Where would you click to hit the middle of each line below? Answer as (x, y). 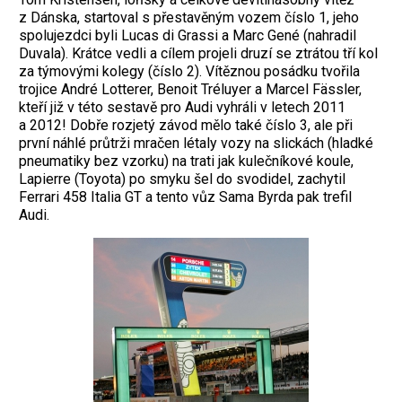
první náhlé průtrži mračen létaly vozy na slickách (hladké (196, 143)
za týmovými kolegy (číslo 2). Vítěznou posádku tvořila (189, 71)
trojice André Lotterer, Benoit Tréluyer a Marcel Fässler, (190, 89)
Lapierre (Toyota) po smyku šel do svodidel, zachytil (182, 179)
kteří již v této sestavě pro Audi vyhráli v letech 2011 (182, 107)
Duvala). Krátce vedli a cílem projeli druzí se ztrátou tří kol (198, 53)
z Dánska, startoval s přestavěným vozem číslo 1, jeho (189, 17)
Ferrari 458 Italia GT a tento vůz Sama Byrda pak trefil (185, 197)
